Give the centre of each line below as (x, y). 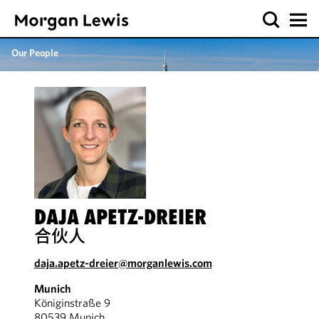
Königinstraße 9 (72, 303)
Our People (35, 53)
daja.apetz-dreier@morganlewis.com (123, 263)
